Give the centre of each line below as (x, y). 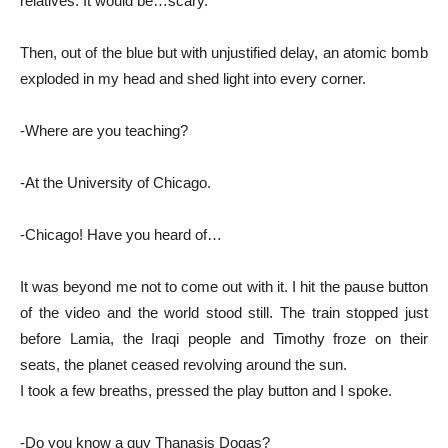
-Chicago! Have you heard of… (121, 234)
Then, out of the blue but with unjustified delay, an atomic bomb (224, 52)
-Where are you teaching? (104, 130)
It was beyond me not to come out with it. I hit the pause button (224, 286)
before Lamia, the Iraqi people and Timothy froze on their (224, 338)
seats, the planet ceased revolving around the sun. (183, 364)
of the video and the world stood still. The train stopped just (224, 312)
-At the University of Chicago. (115, 182)
